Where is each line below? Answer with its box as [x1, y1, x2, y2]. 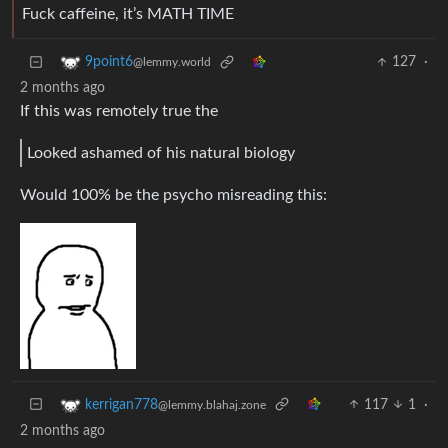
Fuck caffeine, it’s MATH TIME [22, 6, 234, 23]
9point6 [85, 55, 133, 70]
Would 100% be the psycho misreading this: [20, 186, 327, 203]
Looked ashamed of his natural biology [27, 144, 295, 161]
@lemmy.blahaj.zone [158, 398, 266, 411]
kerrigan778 [85, 397, 158, 412]
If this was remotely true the [20, 103, 218, 120]
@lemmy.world [133, 56, 211, 69]
